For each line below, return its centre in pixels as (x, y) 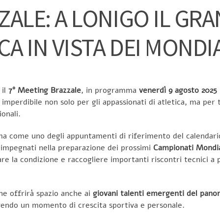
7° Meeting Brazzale (45, 90)
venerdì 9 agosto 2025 (178, 90)
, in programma (110, 90)
